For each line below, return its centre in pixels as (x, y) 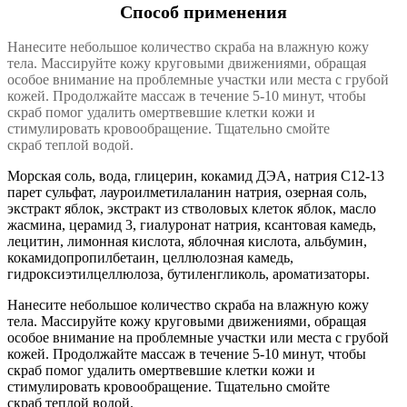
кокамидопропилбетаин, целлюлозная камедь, (150, 257)
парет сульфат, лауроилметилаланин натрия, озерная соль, (187, 192)
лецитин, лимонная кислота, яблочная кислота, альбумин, (187, 241)
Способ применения (203, 12)
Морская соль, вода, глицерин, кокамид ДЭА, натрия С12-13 (196, 175)
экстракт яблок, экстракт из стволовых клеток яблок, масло (192, 208)
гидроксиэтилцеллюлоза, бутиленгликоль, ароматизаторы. (189, 273)
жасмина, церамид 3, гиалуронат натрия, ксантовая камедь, (192, 224)
